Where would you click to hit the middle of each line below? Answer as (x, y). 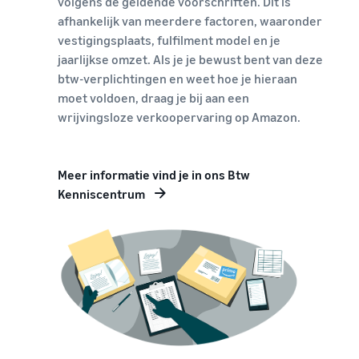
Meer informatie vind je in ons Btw (154, 174)
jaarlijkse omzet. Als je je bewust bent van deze (190, 59)
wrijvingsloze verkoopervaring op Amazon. (179, 117)
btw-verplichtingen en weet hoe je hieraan (177, 78)
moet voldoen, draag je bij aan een (153, 97)
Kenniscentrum (101, 194)
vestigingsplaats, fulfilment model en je (169, 40)
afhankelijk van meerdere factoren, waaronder (190, 20)
